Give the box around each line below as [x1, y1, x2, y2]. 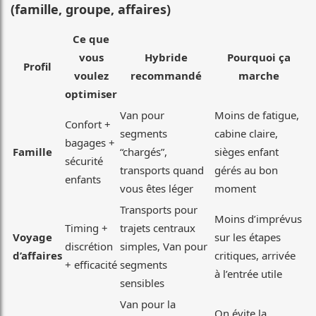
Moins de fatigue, [214, 108, 299, 123]
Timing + [65, 221, 108, 236]
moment [214, 181, 256, 196]
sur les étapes [214, 230, 281, 245]
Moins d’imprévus [214, 212, 302, 226]
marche [238, 68, 279, 83]
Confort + [65, 117, 111, 132]
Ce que [73, 32, 109, 47]
